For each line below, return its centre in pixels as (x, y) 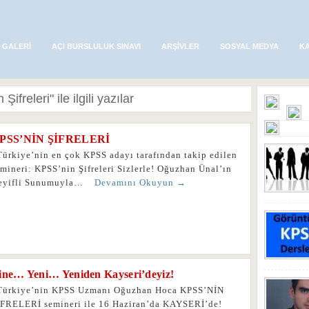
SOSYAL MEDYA (249, 46)
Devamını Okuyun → (140, 182)
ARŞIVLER (180, 46)
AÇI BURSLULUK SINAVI (96, 46)
